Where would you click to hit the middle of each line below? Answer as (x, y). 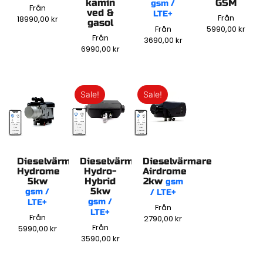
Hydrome (39, 171)
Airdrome (165, 171)
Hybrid (100, 181)
